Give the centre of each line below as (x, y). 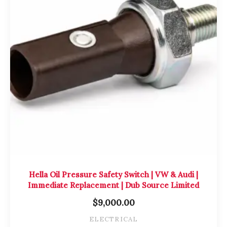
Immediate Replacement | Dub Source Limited (113, 185)
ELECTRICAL (113, 219)
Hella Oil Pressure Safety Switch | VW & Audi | (113, 174)
